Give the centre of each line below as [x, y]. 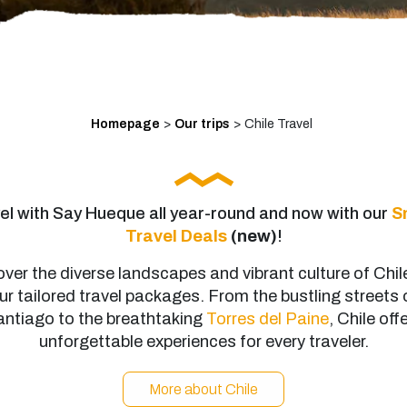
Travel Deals [176, 236]
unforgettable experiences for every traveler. [203, 342]
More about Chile [203, 389]
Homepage [125, 124]
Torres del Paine [268, 319]
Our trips [202, 124]
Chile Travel [278, 124]
